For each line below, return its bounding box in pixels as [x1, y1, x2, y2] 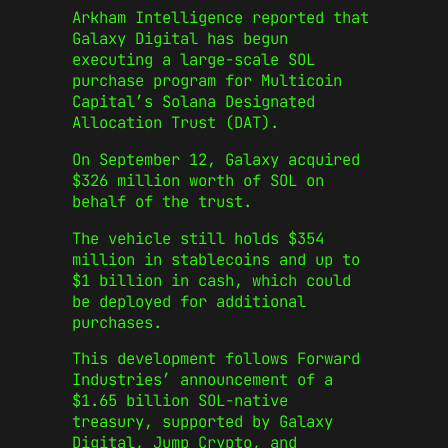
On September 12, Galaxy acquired [72, 148, 360, 170]
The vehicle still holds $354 [72, 227, 324, 249]
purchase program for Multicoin [72, 70, 342, 92]
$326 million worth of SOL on [72, 169, 324, 191]
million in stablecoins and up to [72, 248, 360, 270]
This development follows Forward [72, 348, 360, 370]
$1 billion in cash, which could [72, 269, 351, 291]
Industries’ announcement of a [72, 369, 333, 391]
